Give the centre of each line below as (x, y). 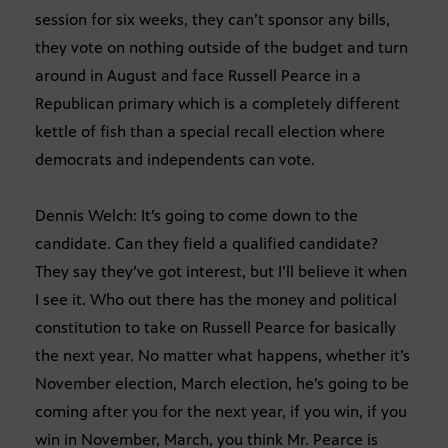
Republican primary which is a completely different (217, 103)
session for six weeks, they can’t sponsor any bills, (212, 19)
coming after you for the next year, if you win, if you (221, 411)
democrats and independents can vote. (175, 159)
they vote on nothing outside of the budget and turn (221, 47)
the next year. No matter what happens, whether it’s (222, 355)
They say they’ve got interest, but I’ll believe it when (221, 271)
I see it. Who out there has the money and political (216, 299)
